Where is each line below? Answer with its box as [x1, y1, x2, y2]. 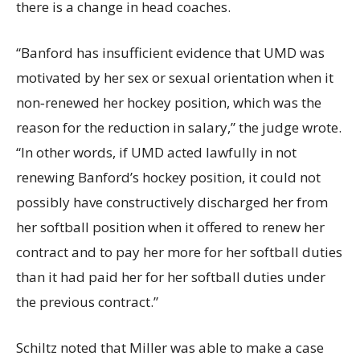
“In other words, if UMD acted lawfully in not [16, 143, 297, 162]
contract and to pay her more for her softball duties [16, 243, 342, 261]
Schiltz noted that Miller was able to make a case [16, 338, 324, 357]
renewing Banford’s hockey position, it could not [16, 168, 321, 186]
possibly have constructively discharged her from [16, 193, 328, 211]
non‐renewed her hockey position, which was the [16, 93, 321, 112]
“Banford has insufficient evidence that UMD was [16, 43, 325, 62]
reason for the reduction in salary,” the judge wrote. [16, 118, 342, 137]
